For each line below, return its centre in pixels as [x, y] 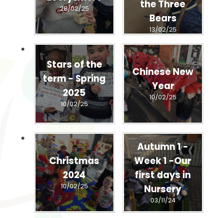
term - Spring [74, 79]
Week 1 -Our [163, 161]
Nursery [163, 189]
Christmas [74, 161]
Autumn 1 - [163, 146]
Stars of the [74, 65]
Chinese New [163, 72]
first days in [163, 175]
